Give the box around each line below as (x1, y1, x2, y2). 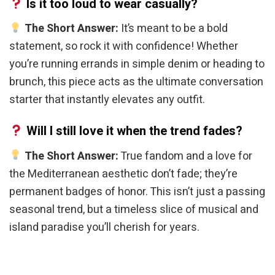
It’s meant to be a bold (118, 20, 228, 37)
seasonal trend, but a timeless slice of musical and (9, 201, 258, 218)
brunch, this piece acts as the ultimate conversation (9, 74, 263, 90)
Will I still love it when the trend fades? (23, 122, 243, 141)
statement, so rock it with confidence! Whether (9, 38, 238, 55)
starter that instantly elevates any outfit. (9, 91, 205, 108)
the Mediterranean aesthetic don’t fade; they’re (9, 165, 238, 182)
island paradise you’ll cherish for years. (9, 219, 199, 236)
